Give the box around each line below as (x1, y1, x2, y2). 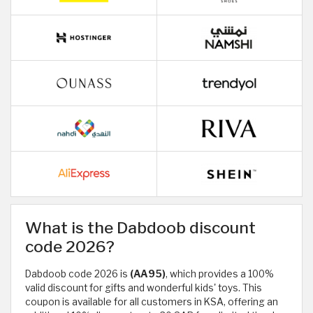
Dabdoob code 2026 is (25, 268, 130, 280)
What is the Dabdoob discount (25, 218, 256, 238)
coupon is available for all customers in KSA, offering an (25, 296, 278, 308)
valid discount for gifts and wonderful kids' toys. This (25, 282, 262, 294)
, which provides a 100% (166, 268, 274, 280)
